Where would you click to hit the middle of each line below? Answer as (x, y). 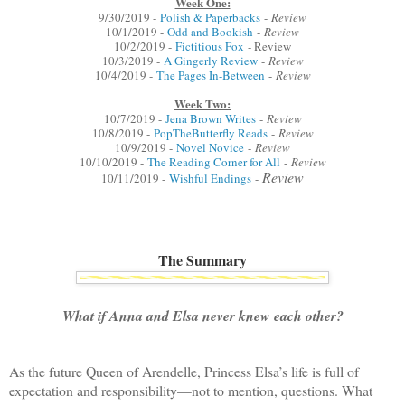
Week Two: (202, 103)
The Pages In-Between (210, 75)
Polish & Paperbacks (210, 17)
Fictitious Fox (210, 46)
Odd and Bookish (210, 31)
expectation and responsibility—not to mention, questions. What (191, 391)
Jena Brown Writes (210, 118)
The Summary (202, 260)
